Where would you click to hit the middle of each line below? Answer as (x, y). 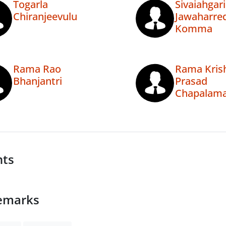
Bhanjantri (38, 81)
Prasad (191, 81)
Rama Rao (37, 69)
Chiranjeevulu (45, 17)
